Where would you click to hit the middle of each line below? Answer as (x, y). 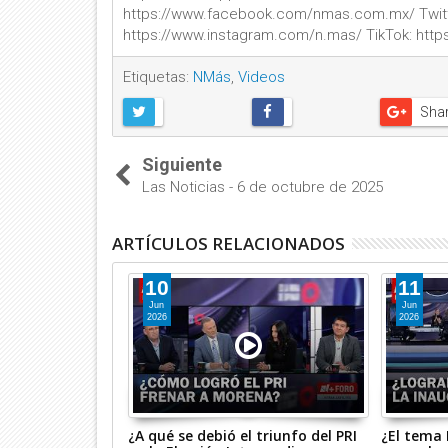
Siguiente (182, 164)
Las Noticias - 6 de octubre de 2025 (262, 187)
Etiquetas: (158, 77)
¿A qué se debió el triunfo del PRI (242, 435)
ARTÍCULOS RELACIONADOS (228, 243)
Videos (261, 77)
